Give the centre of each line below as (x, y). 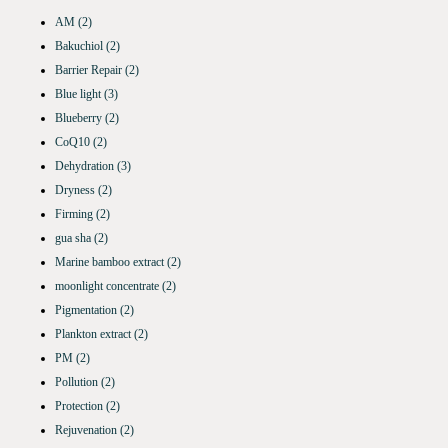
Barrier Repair (90, 70)
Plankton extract (94, 334)
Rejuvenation (87, 430)
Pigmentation (87, 310)
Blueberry (80, 118)
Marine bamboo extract (111, 262)
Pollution (78, 382)
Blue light (79, 94)
